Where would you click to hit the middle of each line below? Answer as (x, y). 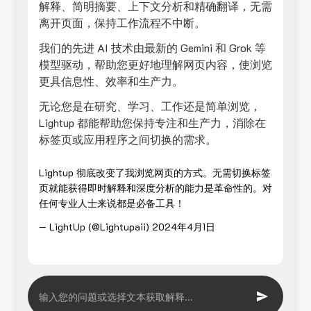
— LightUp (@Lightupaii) (95, 227)
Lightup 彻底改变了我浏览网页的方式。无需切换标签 (155, 173)
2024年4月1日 (184, 227)
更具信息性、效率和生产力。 (111, 81)
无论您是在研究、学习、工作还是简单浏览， (150, 106)
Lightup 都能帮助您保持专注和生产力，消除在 (152, 123)
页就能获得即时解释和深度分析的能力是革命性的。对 (155, 188)
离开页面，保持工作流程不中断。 (122, 23)
